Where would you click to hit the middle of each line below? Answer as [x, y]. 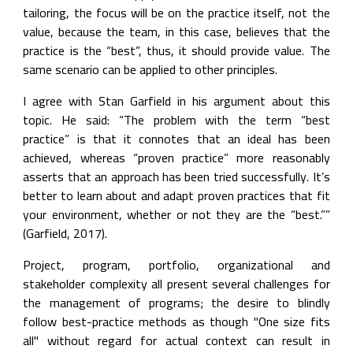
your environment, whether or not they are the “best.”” [176, 214]
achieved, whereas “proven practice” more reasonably [176, 158]
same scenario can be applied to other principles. [150, 69]
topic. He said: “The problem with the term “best [176, 120]
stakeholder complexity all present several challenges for [176, 284]
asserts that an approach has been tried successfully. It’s [176, 176]
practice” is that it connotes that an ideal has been [176, 139]
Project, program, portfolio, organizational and [176, 265]
